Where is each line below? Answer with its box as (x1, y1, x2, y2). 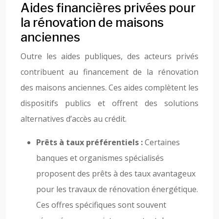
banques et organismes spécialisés (36, 153, 164, 163)
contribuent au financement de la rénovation (21, 66, 198, 77)
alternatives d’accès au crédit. (21, 113, 127, 124)
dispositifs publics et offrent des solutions (21, 98, 198, 109)
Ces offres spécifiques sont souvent (36, 199, 166, 210)
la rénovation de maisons (21, 15, 164, 30)
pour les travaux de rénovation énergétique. (36, 184, 198, 195)
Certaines (145, 137, 180, 148)
